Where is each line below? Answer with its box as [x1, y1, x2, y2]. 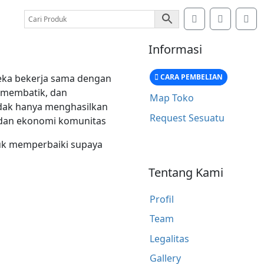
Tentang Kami [148, 164, 223, 180]
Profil [149, 192, 174, 206]
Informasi [148, 41, 202, 57]
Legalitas [149, 232, 189, 245]
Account [223, 12, 259, 25]
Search [197, 12, 227, 25]
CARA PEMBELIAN [158, 71, 223, 82]
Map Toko [149, 91, 194, 105]
